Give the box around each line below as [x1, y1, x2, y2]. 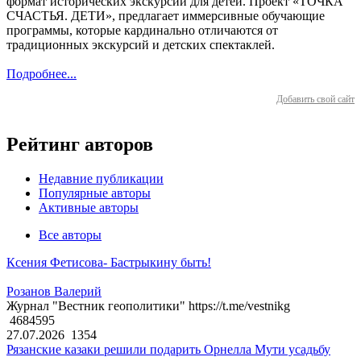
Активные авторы [39, 201, 139, 215]
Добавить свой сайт [276, 93, 355, 106]
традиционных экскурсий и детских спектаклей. [6, 38, 275, 52]
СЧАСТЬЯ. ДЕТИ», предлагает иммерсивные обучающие [6, 9, 325, 23]
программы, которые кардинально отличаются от [6, 23, 278, 38]
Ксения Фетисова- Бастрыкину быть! [6, 255, 211, 270]
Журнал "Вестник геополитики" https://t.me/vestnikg [6, 299, 290, 313]
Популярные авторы [39, 186, 151, 201]
